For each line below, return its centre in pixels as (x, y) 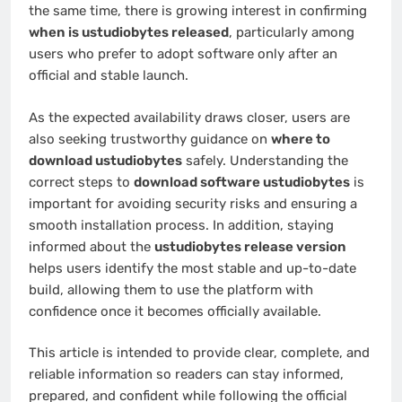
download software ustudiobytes (242, 182)
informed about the (92, 246)
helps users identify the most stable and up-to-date (192, 268)
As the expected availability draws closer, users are (189, 117)
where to (301, 139)
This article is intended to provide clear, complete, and (199, 353)
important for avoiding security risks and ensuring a (193, 203)
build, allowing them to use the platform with (171, 289)
